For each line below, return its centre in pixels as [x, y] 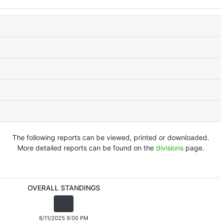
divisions [169, 147]
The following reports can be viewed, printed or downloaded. [110, 137]
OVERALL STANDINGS [64, 188]
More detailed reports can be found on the [86, 147]
